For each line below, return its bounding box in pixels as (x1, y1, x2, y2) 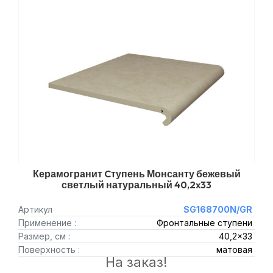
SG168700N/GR (183, 204, 252, 214)
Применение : (18, 218, 76, 228)
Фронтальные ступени (156, 218, 252, 228)
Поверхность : (18, 244, 80, 255)
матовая (216, 244, 252, 255)
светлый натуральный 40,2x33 (62, 179, 211, 191)
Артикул (18, 204, 52, 214)
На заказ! (105, 254, 168, 270)
